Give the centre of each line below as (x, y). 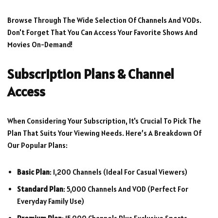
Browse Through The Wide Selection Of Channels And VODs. (104, 20)
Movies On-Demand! (40, 45)
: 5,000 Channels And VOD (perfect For (126, 189)
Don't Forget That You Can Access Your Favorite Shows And (102, 33)
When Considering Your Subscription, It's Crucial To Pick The (104, 121)
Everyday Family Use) (51, 201)
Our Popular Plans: (37, 145)
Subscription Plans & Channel (91, 74)
